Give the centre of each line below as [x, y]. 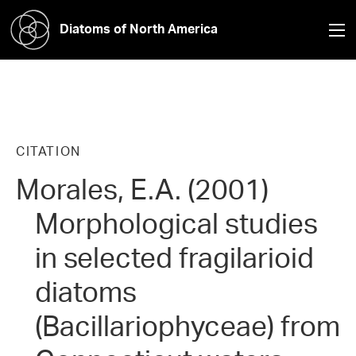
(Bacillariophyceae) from [188, 326]
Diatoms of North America [139, 28]
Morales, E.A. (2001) [142, 189]
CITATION [48, 151]
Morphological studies [176, 223]
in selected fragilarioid [174, 257]
